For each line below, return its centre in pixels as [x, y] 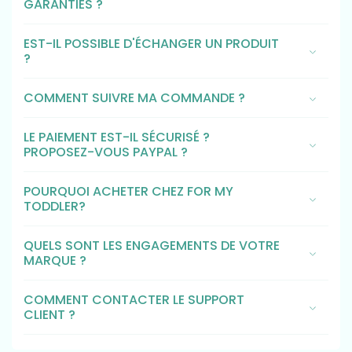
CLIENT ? [49, 315]
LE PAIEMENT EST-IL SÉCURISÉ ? [117, 137]
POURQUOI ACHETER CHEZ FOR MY [128, 192]
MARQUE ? [55, 261]
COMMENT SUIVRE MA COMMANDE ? [134, 98]
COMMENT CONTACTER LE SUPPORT [134, 300]
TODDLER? [55, 207]
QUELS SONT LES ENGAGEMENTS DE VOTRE [152, 246]
